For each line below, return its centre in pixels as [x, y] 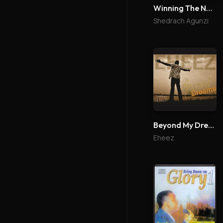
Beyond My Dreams [211, 125]
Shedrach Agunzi [181, 20]
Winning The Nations [209, 8]
